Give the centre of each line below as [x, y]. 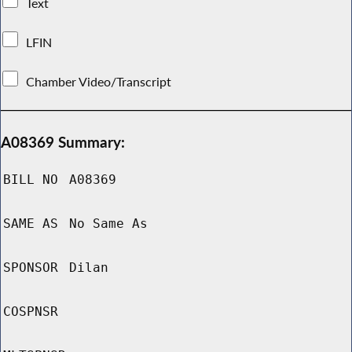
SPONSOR [31, 268]
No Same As [108, 224]
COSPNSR [31, 312]
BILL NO [31, 180]
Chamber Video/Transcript [99, 81]
